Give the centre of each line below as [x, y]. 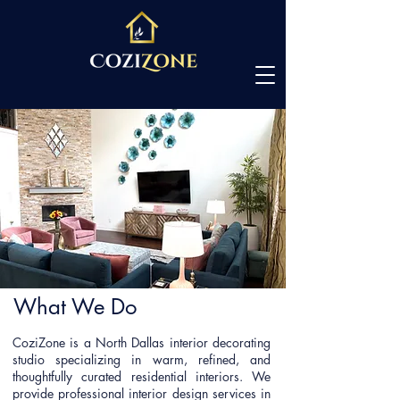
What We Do [75, 307]
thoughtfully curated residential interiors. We [142, 376]
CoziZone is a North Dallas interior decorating [142, 342]
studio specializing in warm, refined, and [142, 359]
